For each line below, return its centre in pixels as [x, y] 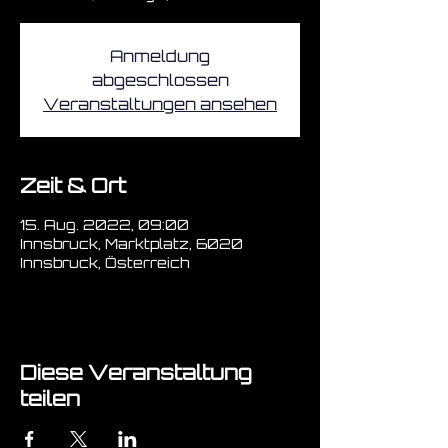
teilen [50, 398]
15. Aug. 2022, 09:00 [104, 224]
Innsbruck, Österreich [104, 262]
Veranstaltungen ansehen [160, 104]
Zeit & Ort [73, 185]
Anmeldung [160, 56]
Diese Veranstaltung [136, 372]
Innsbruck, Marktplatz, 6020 [131, 243]
